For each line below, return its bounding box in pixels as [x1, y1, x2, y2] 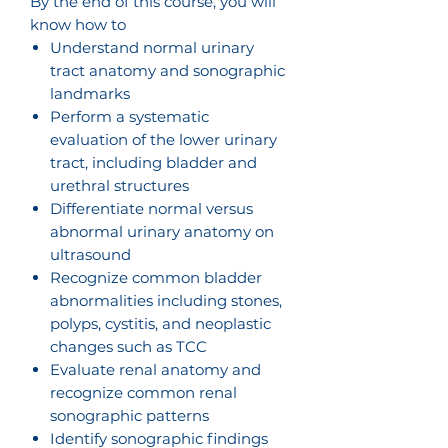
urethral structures [50, 176, 189, 195]
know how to [30, 15, 126, 34]
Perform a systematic [50, 107, 209, 126]
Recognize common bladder [50, 268, 262, 287]
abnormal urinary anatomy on [50, 222, 274, 241]
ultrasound [50, 245, 131, 264]
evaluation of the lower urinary [50, 130, 277, 149]
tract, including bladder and [50, 153, 257, 172]
